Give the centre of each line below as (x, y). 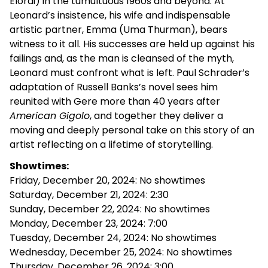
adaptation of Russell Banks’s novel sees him (114, 87)
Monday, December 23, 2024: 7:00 (89, 223)
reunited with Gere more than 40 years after (115, 101)
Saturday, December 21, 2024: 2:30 (89, 194)
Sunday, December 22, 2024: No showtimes (110, 209)
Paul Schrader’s (213, 72)
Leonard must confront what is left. (93, 72)
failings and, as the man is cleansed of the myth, (122, 58)
